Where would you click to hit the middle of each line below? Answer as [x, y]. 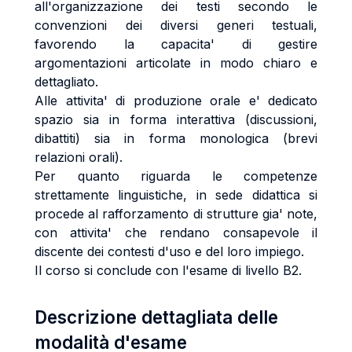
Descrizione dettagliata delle [156, 317]
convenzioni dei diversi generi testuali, [176, 25]
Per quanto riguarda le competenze [176, 176]
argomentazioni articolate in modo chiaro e [176, 63]
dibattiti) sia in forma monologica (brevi [176, 138]
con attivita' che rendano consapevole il [176, 233]
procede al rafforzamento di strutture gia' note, [176, 214]
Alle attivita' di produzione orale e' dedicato [176, 101]
